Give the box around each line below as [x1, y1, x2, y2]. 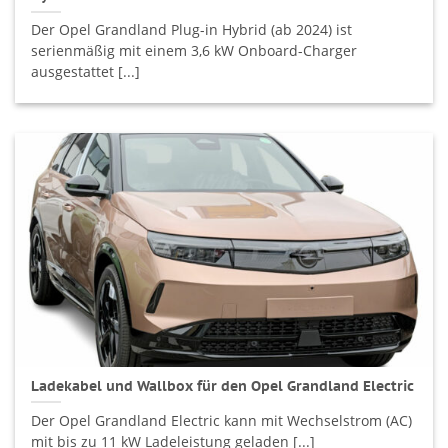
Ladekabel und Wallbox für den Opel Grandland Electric [31, 376, 415, 395]
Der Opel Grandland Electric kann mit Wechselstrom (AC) [31, 411, 413, 431]
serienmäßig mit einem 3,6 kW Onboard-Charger [31, 41, 358, 61]
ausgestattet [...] [31, 62, 141, 82]
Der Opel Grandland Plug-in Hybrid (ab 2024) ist [31, 20, 353, 40]
